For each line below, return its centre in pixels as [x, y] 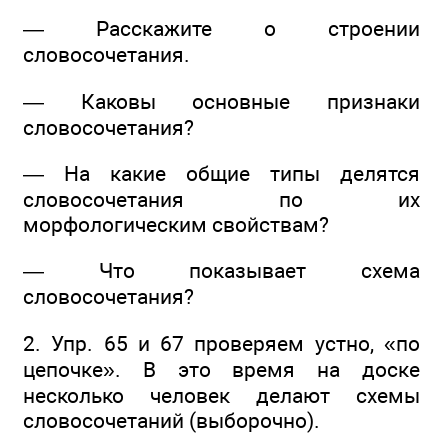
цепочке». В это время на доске [221, 369]
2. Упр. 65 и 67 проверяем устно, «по [221, 343]
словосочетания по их [221, 200]
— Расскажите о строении [221, 29]
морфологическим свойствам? [176, 225]
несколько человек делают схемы [221, 395]
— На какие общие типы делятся [221, 174]
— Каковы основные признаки [221, 101]
